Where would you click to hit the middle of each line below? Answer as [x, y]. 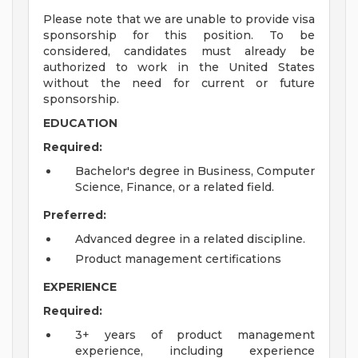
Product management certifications [178, 259]
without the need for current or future [179, 84]
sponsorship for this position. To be [179, 36]
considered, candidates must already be [179, 52]
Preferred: [75, 215]
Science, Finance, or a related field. [175, 187]
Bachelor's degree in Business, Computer [195, 171]
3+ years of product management [195, 335]
